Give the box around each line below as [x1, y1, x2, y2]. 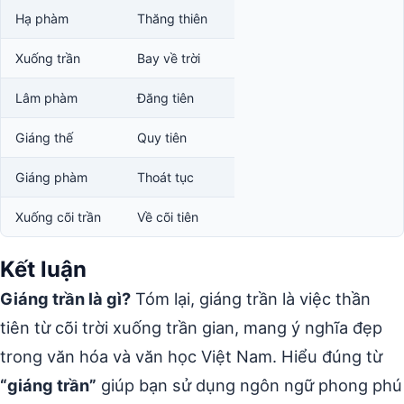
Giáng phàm [15, 170, 87, 185]
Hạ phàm [15, 11, 69, 26]
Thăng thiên [137, 11, 207, 26]
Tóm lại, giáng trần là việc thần [131, 289, 371, 308]
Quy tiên [137, 130, 187, 145]
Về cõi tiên [137, 209, 198, 225]
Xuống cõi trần [15, 209, 101, 225]
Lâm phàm [15, 90, 78, 106]
